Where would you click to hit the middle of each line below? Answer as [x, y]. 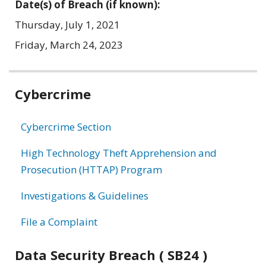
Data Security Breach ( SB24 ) [111, 254]
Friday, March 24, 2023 [69, 45]
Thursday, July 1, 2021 [67, 24]
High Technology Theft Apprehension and [119, 153]
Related [44, 83]
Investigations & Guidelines [85, 195]
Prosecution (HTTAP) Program [91, 169]
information [66, 112]
